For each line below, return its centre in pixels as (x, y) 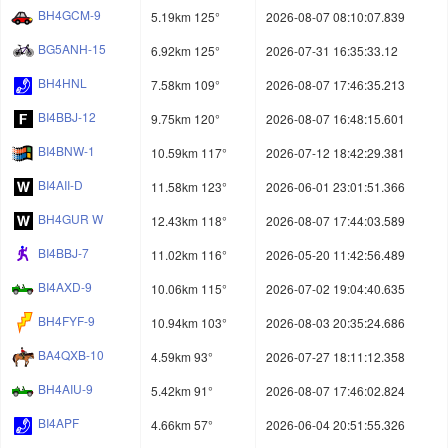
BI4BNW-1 (66, 151)
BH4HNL (62, 83)
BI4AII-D (60, 185)
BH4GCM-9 (69, 15)
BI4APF (58, 423)
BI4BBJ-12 (67, 117)
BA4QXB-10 (71, 355)
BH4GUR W (70, 219)
